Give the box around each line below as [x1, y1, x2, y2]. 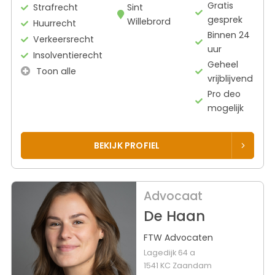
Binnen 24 [207, 28, 250, 41]
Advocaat [143, 188, 203, 205]
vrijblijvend [207, 72, 254, 85]
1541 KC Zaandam [143, 260, 212, 271]
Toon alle [34, 64, 76, 77]
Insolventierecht [33, 48, 103, 61]
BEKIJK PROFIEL [93, 139, 160, 152]
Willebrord [127, 15, 171, 28]
